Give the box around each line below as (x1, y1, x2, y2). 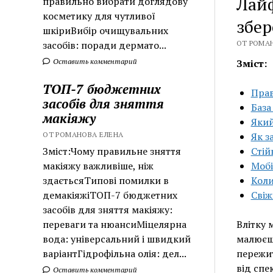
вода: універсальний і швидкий (43, 232, 191, 246)
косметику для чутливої (43, 9, 156, 23)
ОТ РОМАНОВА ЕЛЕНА (43, 129, 124, 139)
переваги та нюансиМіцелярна (43, 217, 187, 231)
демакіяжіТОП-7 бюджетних (43, 188, 178, 202)
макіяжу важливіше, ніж (43, 158, 154, 172)
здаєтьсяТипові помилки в (43, 173, 169, 187)
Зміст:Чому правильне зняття (43, 144, 182, 158)
